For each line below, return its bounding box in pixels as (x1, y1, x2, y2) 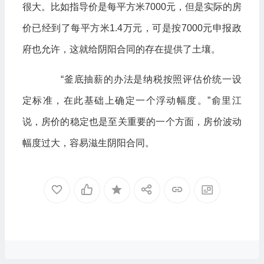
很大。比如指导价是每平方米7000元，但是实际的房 (22, 2, 242, 12)
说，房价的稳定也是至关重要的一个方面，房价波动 (22, 117, 242, 127)
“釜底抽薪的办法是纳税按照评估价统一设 (41, 74, 242, 84)
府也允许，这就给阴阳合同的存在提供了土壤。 (22, 44, 220, 54)
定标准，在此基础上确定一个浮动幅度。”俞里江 (22, 95, 242, 105)
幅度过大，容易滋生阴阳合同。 (22, 138, 154, 148)
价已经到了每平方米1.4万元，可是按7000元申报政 (22, 23, 242, 33)
